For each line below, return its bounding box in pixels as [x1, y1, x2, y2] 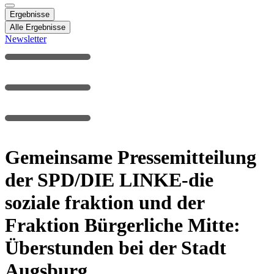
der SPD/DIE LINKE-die [5, 168, 213, 191]
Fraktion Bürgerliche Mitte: [5, 213, 240, 236]
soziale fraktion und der [5, 191, 204, 213]
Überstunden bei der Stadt [5, 236, 226, 259]
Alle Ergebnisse [10, 23, 65, 32]
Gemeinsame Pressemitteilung [5, 146, 256, 168]
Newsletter [5, 34, 46, 45]
